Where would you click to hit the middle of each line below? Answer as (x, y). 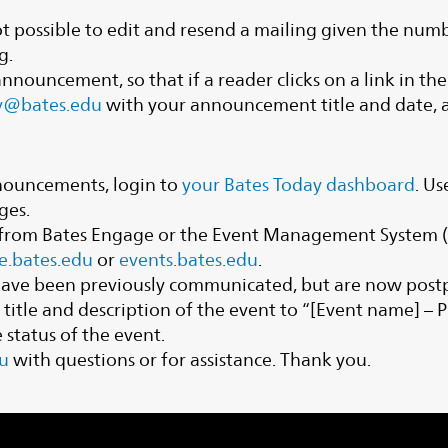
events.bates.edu (189, 259)
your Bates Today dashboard (299, 184)
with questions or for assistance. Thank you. (190, 359)
